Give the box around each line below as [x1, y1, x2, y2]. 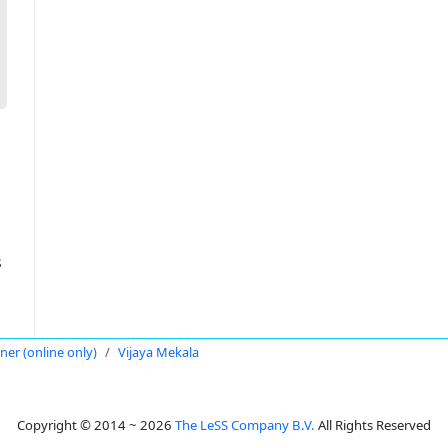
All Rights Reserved [315, 416, 431, 434]
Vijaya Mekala [118, 343, 199, 361]
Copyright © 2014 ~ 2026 [17, 416, 175, 434]
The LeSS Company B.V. [175, 416, 315, 434]
